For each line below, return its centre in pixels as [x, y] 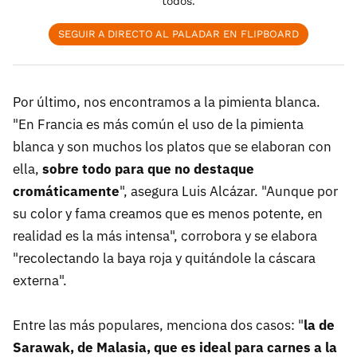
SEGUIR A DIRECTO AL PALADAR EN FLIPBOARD [178, 34]
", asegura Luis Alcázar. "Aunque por [229, 192]
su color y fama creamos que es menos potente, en [168, 214]
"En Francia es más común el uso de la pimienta [158, 125]
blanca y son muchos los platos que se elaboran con [172, 147]
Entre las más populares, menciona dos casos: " [158, 326]
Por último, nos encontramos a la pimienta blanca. [167, 102]
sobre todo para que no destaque [148, 169]
